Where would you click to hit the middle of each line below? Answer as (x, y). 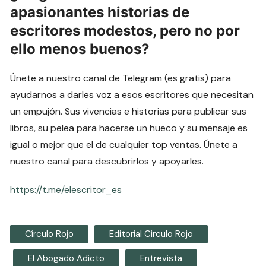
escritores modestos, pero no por (125, 31)
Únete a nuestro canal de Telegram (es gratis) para (121, 78)
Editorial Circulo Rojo (151, 234)
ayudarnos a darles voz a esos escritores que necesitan (132, 95)
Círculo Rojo (50, 234)
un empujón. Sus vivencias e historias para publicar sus (129, 112)
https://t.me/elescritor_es (66, 190)
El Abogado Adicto (66, 259)
